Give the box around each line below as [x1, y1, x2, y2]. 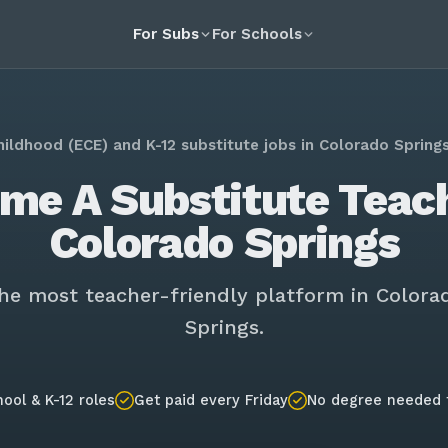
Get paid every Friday [133, 392, 288, 409]
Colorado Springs [48, 217, 400, 269]
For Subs [133, 25, 199, 43]
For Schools [212, 25, 302, 43]
